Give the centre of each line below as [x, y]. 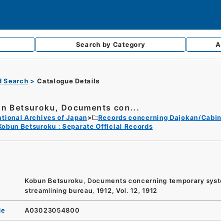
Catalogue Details [69, 81]
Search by [94, 44]
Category [129, 44]
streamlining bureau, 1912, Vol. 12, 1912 [91, 190]
